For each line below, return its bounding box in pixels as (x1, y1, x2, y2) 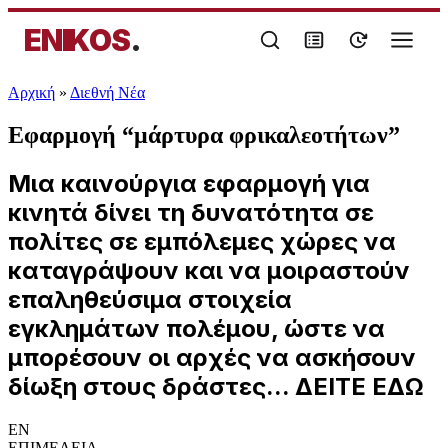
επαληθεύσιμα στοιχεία (8, 284, 292, 314)
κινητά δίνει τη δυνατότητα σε (8, 197, 374, 227)
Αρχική (8, 84, 55, 101)
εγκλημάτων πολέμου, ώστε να (8, 313, 385, 343)
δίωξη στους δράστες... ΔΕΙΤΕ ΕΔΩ (8, 371, 424, 401)
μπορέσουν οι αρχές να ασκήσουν (8, 342, 416, 372)
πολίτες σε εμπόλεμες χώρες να (8, 226, 396, 256)
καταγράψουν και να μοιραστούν (8, 255, 410, 285)
